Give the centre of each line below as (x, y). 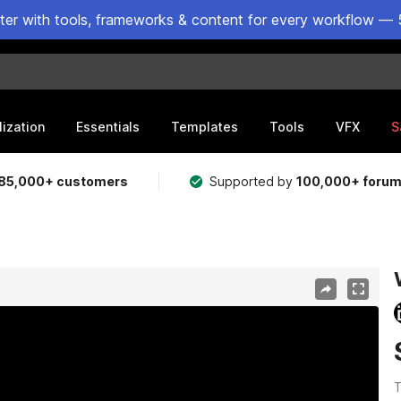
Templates (205, 126)
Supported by (253, 181)
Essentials (108, 126)
